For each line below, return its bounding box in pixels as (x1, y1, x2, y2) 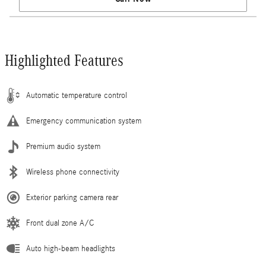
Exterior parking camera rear (26, 193, 118, 203)
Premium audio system (26, 142, 100, 152)
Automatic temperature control (26, 91, 127, 101)
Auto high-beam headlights (26, 244, 115, 254)
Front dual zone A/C (26, 218, 94, 229)
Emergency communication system (26, 116, 141, 126)
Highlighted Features (5, 52, 123, 70)
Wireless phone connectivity (26, 167, 119, 178)
